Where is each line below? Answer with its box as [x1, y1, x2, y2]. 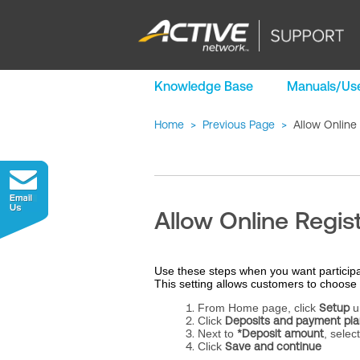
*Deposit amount [237, 327, 324, 340]
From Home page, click [198, 301, 319, 314]
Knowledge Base [154, 79, 253, 93]
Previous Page [202, 118, 275, 131]
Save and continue [225, 340, 321, 353]
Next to [198, 327, 237, 340]
